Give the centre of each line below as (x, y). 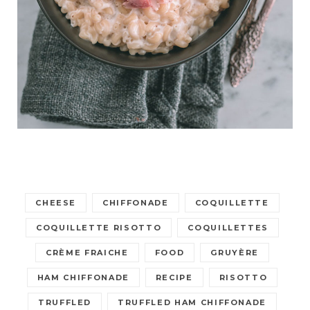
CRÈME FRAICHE (87, 253)
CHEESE (56, 203)
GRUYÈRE (235, 253)
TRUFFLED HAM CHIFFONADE (192, 303)
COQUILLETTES (228, 228)
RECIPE (174, 278)
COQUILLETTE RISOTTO (99, 228)
